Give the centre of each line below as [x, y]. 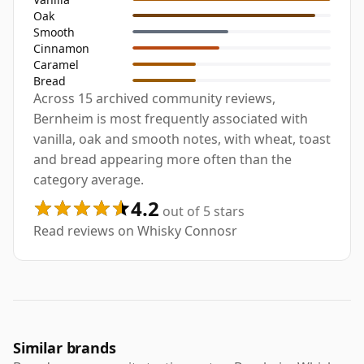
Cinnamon [61, 48]
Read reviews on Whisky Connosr [135, 231]
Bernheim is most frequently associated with [171, 119]
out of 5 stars [202, 212]
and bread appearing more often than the [162, 160]
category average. [89, 180]
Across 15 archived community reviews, [154, 99]
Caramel [56, 64]
